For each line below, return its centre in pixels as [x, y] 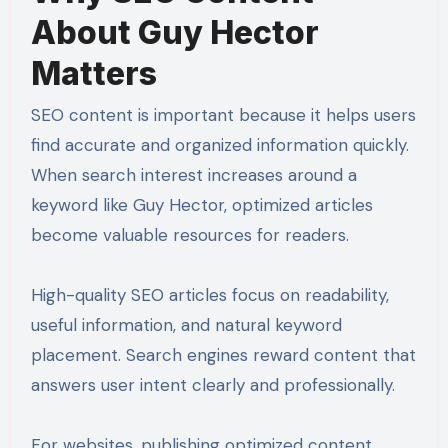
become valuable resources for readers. [189, 235]
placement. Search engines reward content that [223, 355]
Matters [93, 73]
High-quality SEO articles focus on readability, [209, 295]
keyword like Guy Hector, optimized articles [201, 205]
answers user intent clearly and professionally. [212, 385]
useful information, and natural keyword [186, 325]
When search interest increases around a [193, 175]
